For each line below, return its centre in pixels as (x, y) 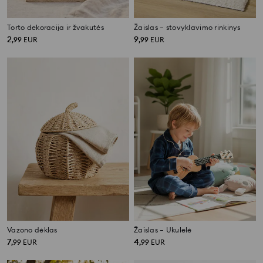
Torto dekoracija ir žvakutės (55, 28)
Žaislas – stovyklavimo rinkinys (187, 28)
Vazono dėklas (32, 230)
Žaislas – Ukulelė (163, 230)
